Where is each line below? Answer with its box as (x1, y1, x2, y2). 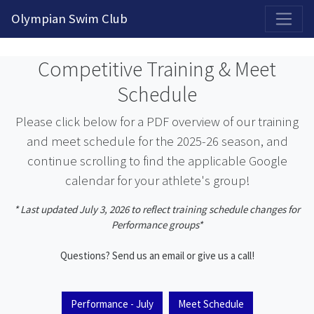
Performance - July (70, 297, 153, 310)
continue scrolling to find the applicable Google (27, 153, 287, 169)
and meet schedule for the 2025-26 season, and (26, 133, 288, 149)
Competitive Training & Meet (38, 55, 276, 82)
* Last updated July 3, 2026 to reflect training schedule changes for (14, 203, 300, 216)
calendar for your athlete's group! (64, 172, 250, 189)
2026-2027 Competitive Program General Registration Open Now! (292, 10, 301, 23)
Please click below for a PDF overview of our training (15, 114, 299, 130)
